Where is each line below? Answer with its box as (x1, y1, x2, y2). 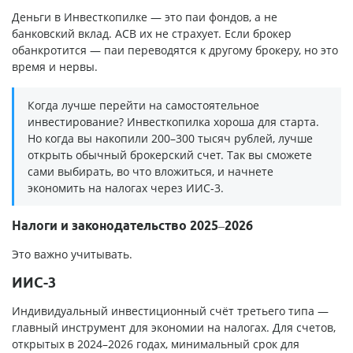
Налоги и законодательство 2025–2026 (12, 218, 253, 233)
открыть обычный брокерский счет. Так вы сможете (28, 147, 312, 163)
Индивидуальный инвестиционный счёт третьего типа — (12, 303, 329, 319)
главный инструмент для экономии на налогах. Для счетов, (12, 320, 336, 336)
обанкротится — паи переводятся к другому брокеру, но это (12, 43, 338, 58)
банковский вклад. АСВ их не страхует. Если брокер (12, 26, 292, 42)
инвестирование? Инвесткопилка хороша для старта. (28, 114, 319, 130)
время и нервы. (12, 59, 98, 75)
